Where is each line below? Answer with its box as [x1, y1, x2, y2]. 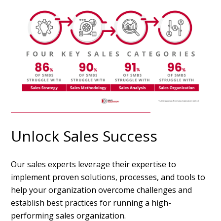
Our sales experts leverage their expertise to [11, 158, 177, 170]
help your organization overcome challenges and [11, 184, 192, 195]
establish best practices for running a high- [11, 197, 172, 208]
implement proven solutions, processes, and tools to [11, 171, 206, 183]
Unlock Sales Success [11, 125, 158, 146]
